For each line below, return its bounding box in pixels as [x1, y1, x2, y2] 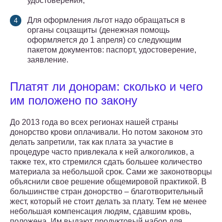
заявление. [27, 55, 68, 64]
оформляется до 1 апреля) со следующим [27, 36, 181, 45]
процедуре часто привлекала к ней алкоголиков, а [10, 148, 194, 157]
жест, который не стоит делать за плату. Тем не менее [10, 197, 207, 206]
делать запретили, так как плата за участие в [10, 138, 173, 147]
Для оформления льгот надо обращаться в [27, 16, 185, 25]
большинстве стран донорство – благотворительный [10, 187, 203, 196]
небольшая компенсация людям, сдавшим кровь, [10, 207, 191, 216]
